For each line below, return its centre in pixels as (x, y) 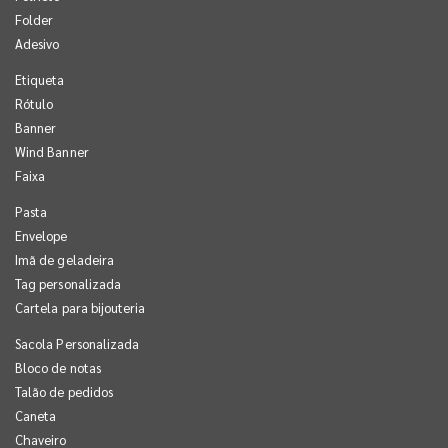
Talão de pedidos (64, 391)
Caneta (36, 415)
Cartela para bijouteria (80, 307)
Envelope (41, 235)
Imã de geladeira (65, 259)
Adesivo (37, 43)
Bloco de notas (58, 367)
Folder (34, 19)
